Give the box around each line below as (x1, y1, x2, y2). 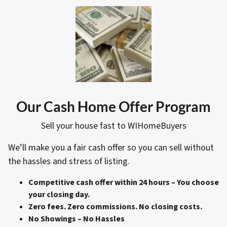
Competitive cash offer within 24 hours (28, 177, 170, 188)
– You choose (171, 177, 219, 188)
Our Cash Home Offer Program (16, 98, 211, 115)
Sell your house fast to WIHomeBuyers (41, 120, 186, 132)
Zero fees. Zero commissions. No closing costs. (28, 201, 202, 212)
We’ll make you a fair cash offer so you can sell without (8, 141, 214, 154)
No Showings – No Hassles (28, 213, 125, 224)
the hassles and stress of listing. (8, 155, 130, 168)
